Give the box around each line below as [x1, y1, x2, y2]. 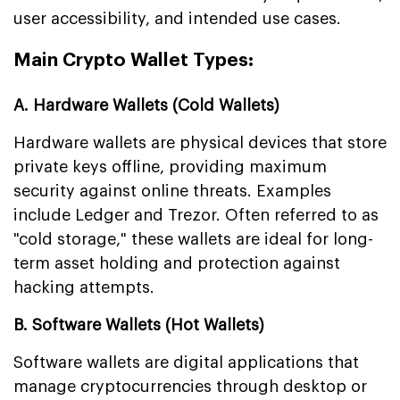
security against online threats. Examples [13, 182, 331, 199]
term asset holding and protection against [13, 254, 340, 271]
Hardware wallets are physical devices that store [13, 134, 387, 151]
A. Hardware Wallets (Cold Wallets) [13, 96, 279, 113]
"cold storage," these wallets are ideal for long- [13, 230, 373, 247]
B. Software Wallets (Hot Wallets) [13, 316, 264, 333]
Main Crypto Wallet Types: [13, 50, 254, 70]
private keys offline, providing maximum [13, 158, 327, 175]
